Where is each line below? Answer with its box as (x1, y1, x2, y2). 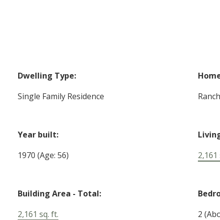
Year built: (18, 129, 59, 140)
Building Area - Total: (18, 188, 102, 199)
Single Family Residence (18, 91, 105, 102)
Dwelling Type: (18, 70, 77, 82)
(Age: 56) (37, 150, 69, 161)
